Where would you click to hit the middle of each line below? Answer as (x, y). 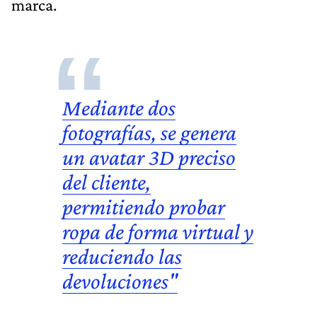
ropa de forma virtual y (158, 231)
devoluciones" (120, 281)
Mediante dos (119, 107)
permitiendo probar (144, 206)
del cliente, (106, 181)
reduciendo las (122, 256)
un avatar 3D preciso (149, 157)
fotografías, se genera (149, 132)
